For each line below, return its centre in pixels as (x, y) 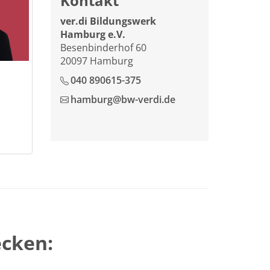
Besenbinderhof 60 (103, 48)
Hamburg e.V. (93, 34)
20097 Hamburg (96, 61)
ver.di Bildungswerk (108, 21)
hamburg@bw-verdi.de (123, 99)
